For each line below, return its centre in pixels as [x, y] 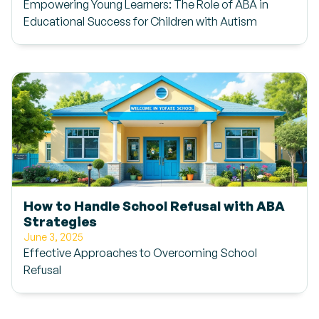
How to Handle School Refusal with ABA [154, 205]
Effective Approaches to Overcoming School [140, 253]
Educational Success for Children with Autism [140, 21]
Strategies [60, 221]
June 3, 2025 [53, 237]
